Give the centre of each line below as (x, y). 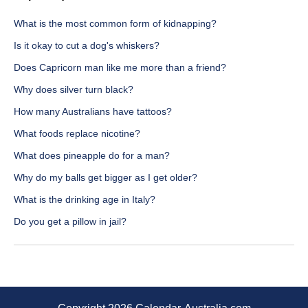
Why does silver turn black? (74, 90)
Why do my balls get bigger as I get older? (106, 178)
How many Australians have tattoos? (93, 112)
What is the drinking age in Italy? (85, 200)
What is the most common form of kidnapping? (115, 24)
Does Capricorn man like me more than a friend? (120, 68)
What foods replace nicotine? (77, 134)
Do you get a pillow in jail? (70, 222)
